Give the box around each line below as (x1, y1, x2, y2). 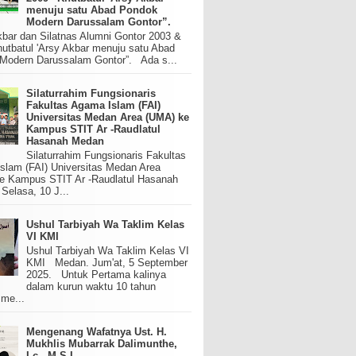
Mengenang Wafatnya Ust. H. (26, 325, 168, 338)
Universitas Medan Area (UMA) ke (26, 111, 190, 124)
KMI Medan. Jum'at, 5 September (26, 256, 188, 269)
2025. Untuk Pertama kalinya (26, 268, 167, 281)
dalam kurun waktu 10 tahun (26, 280, 157, 292)
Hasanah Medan (26, 135, 105, 148)
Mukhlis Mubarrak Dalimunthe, (26, 337, 178, 350)
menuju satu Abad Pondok (26, 4, 158, 17)
